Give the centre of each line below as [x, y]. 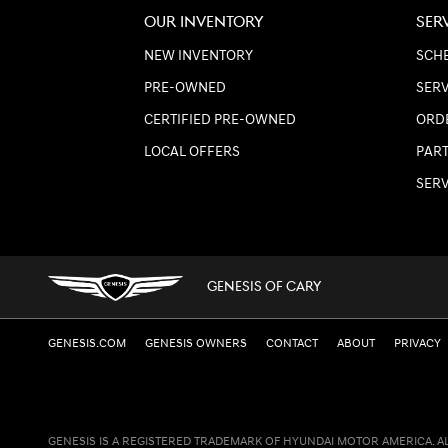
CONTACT [292, 344]
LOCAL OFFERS [192, 152]
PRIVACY [417, 344]
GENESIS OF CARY [264, 287]
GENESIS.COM [87, 344]
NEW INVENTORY [198, 56]
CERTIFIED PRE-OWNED [220, 120]
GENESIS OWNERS [196, 344]
